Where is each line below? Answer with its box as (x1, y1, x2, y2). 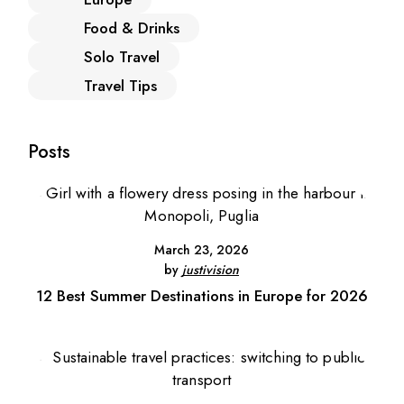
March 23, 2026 (154, 241, 250, 260)
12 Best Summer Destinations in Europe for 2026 (35, 285, 368, 308)
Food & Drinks (84, 17, 180, 40)
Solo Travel (84, 46, 161, 69)
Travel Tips (84, 75, 158, 97)
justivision (182, 261, 240, 280)
